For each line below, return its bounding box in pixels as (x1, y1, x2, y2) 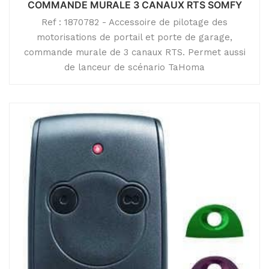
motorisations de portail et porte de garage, (37, 32, 232, 43)
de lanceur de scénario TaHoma (64, 62, 205, 73)
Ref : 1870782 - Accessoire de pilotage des (41, 17, 228, 28)
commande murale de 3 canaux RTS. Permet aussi (23, 47, 246, 58)
